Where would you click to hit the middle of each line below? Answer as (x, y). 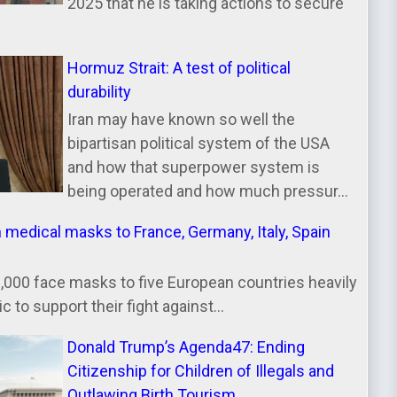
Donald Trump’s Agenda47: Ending (187, 347)
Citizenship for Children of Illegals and (201, 371)
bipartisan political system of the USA (199, 143)
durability (100, 92)
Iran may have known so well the (182, 119)
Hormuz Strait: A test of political (179, 68)
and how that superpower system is (194, 167)
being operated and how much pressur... (208, 191)
